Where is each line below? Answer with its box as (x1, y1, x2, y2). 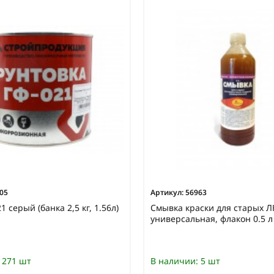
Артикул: (150, 187, 183, 198)
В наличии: (150, 255, 198, 267)
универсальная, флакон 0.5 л (150, 213, 273, 225)
